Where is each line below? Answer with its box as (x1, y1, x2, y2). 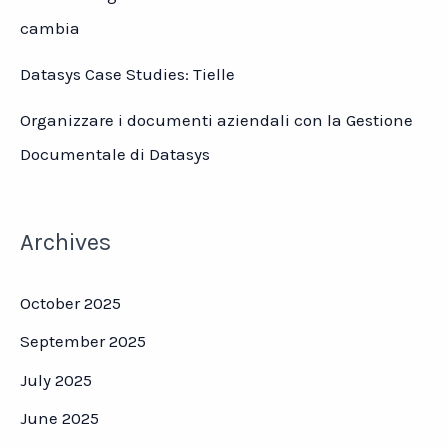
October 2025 (20, 293, 121, 314)
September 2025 (20, 331, 146, 352)
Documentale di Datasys (20, 143, 210, 164)
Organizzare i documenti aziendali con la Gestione (20, 109, 413, 130)
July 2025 (20, 369, 92, 390)
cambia (20, 17, 80, 38)
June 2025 (20, 407, 99, 428)
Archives (20, 228, 111, 257)
